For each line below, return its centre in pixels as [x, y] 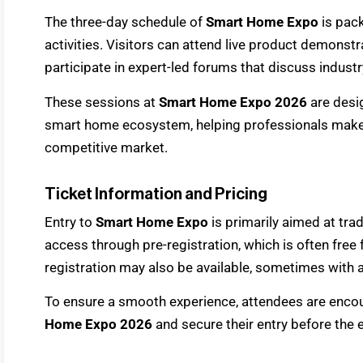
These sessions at [102, 102]
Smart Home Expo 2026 [233, 102]
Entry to [70, 222]
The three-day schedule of [125, 22]
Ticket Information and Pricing [156, 194]
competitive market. [106, 147]
